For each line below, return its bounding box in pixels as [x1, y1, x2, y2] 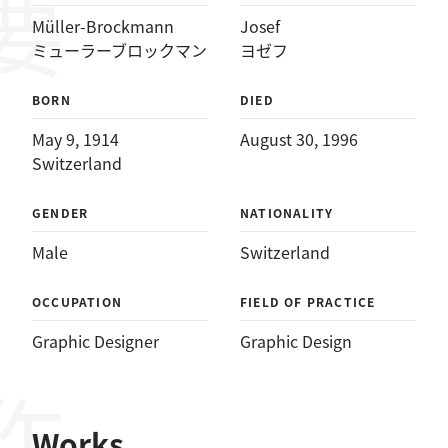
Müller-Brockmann [32, 14, 174, 38]
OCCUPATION [32, 293, 122, 310]
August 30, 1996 [240, 127, 358, 151]
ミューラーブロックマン [32, 38, 207, 62]
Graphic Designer [32, 329, 159, 353]
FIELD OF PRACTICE [240, 293, 376, 310]
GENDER [32, 204, 89, 221]
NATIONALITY [240, 204, 334, 221]
